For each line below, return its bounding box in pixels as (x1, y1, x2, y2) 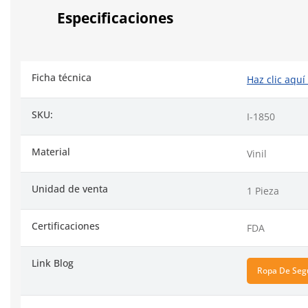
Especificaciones (57, 8, 173, 28)
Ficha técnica (32, 71, 91, 85)
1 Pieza (247, 184, 279, 198)
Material (32, 145, 70, 159)
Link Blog (32, 256, 74, 270)
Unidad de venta (32, 182, 108, 196)
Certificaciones (32, 219, 100, 233)
